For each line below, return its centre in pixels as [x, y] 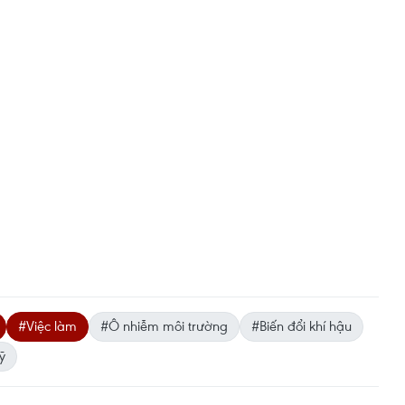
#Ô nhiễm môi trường [164, 325]
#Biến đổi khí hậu [301, 325]
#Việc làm [47, 325]
